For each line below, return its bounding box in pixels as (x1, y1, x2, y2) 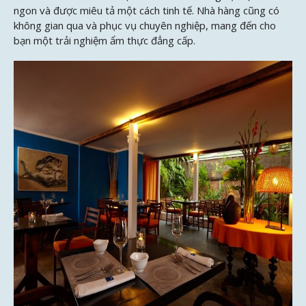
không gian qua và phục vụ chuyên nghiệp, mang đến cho (14, 18, 276, 32)
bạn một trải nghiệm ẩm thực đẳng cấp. (14, 33, 195, 47)
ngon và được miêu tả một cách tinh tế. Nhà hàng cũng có (14, 3, 279, 17)
